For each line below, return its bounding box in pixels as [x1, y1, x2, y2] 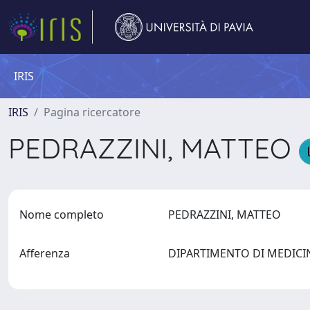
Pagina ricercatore [44, 104, 140, 120]
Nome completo [19, 207, 104, 222]
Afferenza [19, 246, 70, 261]
